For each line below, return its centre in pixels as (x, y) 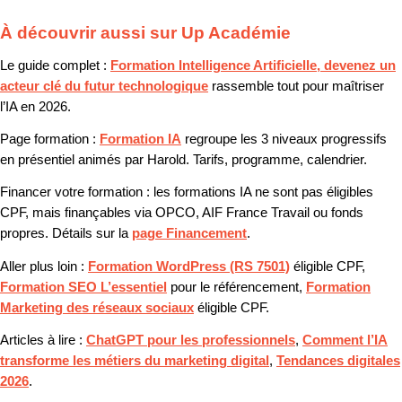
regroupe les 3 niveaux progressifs (284, 139)
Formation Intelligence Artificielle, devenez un (253, 65)
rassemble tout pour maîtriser (296, 86)
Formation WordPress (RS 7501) (189, 266)
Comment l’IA (345, 340)
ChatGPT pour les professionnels (191, 340)
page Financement (189, 234)
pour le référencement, (236, 287)
